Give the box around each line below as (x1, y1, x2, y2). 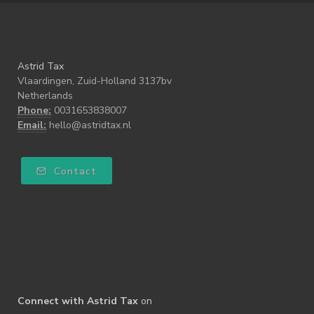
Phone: (18, 103, 51, 117)
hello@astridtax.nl (49, 118, 131, 132)
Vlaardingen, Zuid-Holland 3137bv (18, 74, 172, 88)
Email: (18, 118, 46, 132)
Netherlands (18, 88, 73, 102)
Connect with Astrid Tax (18, 294, 138, 308)
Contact (50, 164, 97, 178)
